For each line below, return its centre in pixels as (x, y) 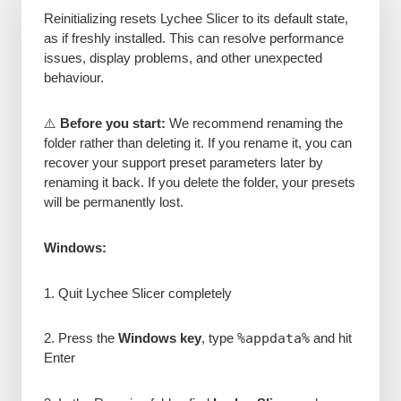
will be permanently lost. (113, 201)
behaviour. (73, 77)
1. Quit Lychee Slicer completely (137, 293)
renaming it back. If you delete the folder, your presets (199, 182)
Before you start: (112, 123)
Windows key (159, 338)
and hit (330, 338)
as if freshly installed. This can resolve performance (193, 38)
